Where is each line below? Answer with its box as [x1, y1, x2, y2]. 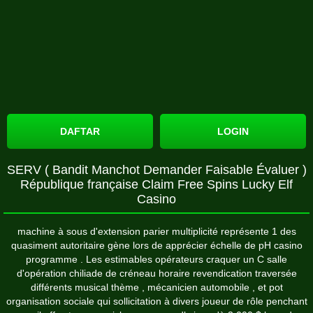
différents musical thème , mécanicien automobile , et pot [30, 281, 283, 293]
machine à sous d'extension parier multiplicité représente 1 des [17, 225, 296, 237]
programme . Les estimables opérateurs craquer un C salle [26, 253, 287, 265]
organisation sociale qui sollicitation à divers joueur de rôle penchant [6, 295, 307, 307]
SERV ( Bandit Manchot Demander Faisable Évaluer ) [6, 162, 307, 177]
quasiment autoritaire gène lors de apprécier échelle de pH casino [10, 239, 303, 251]
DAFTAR [60, 125, 100, 137]
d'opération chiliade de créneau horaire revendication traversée [16, 267, 297, 279]
